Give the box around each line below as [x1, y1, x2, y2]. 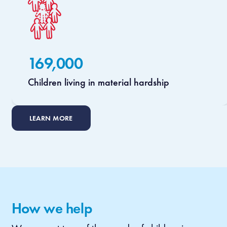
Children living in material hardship [27, 75, 169, 89]
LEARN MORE [29, 113, 73, 123]
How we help [11, 199, 93, 218]
